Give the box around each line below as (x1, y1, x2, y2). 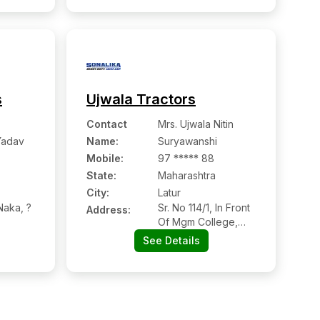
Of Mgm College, (158, 216, 238, 228)
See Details (142, 234, 200, 246)
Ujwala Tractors (86, 91, 196, 108)
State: (86, 169, 116, 181)
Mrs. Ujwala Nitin (158, 118, 234, 130)
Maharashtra (158, 169, 216, 181)
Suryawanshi (158, 135, 217, 147)
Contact (86, 118, 127, 130)
